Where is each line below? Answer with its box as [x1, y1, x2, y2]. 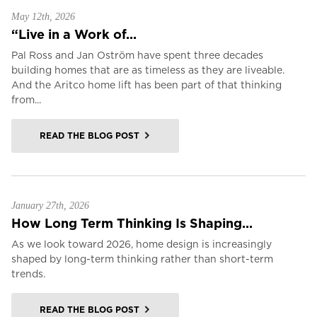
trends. [11, 268, 45, 279]
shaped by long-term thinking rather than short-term [11, 253, 273, 265]
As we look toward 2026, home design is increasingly [11, 238, 272, 250]
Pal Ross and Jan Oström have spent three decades [11, 50, 263, 61]
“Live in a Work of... [11, 27, 137, 42]
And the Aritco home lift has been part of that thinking [11, 79, 282, 91]
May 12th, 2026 [11, 11, 75, 22]
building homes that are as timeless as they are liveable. [11, 64, 284, 76]
